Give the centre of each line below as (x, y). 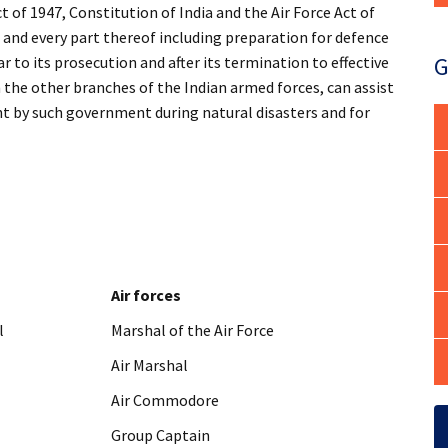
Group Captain (160, 435)
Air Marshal (149, 365)
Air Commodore (165, 400)
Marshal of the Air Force (192, 330)
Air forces (146, 295)
